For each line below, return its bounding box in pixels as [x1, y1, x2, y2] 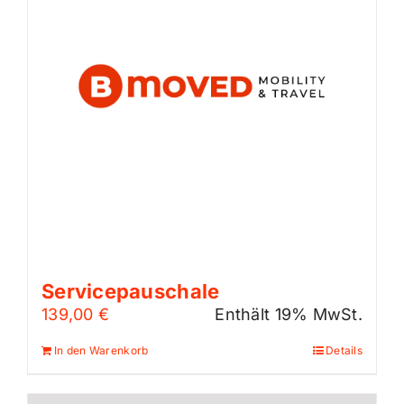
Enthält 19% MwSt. [215, 305, 363, 325]
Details [326, 344, 363, 358]
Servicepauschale [41, 280, 220, 304]
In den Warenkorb [54, 344, 149, 358]
